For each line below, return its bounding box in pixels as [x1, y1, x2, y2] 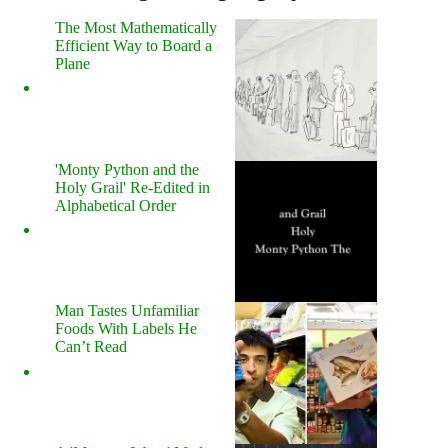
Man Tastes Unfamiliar [55, 302, 199, 320]
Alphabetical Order [55, 196, 176, 214]
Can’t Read [55, 338, 127, 356]
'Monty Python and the [55, 160, 199, 178]
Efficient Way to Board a [55, 36, 212, 54]
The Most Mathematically [55, 18, 217, 36]
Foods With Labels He [55, 320, 197, 338]
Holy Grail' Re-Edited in [55, 178, 210, 196]
